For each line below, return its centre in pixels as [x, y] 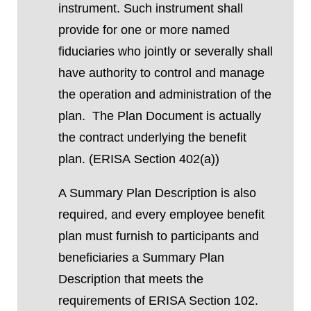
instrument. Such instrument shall [150, 8]
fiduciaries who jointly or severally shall [165, 51]
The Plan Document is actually [176, 116]
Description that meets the [131, 279]
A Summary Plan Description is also [157, 193]
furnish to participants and [185, 236]
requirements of [101, 301]
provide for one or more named [144, 30]
